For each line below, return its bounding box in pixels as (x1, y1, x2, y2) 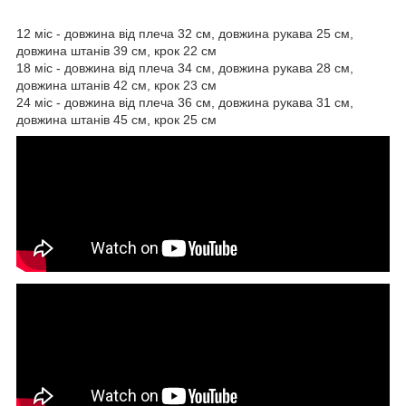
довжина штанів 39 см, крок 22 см (16, 43, 217, 58)
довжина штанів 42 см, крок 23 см (16, 77, 217, 92)
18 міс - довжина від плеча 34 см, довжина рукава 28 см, (16, 60, 353, 75)
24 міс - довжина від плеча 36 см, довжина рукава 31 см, (16, 94, 353, 110)
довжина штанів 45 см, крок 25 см (16, 111, 217, 127)
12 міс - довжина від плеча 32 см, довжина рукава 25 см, (16, 25, 353, 41)
